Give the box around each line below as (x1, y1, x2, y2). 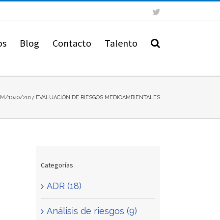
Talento (105, 36, 137, 49)
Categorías (41, 160, 73, 169)
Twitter (160, 7, 182, 15)
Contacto (53, 36, 91, 49)
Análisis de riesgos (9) (47, 206, 137, 217)
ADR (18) (47, 181, 82, 192)
